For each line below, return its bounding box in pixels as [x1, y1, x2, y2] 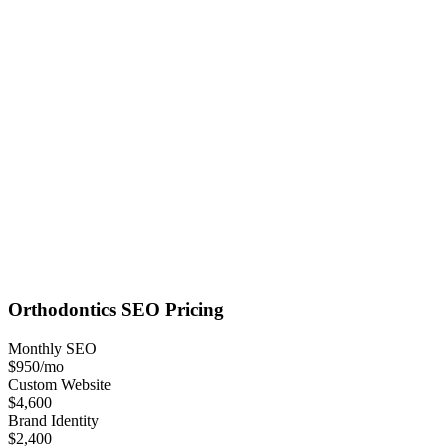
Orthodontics [8, 298, 116, 320]
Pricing [160, 298, 224, 320]
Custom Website [8, 375, 111, 393]
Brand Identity [8, 411, 99, 429]
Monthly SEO [8, 339, 97, 357]
